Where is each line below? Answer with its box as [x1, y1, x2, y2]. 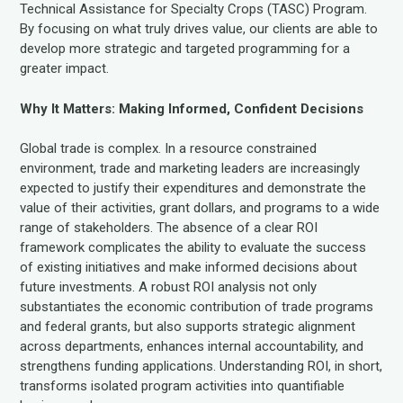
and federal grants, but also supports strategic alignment [20, 318, 356, 335]
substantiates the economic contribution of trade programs [20, 299, 374, 315]
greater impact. [20, 60, 110, 76]
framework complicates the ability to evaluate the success [20, 239, 367, 255]
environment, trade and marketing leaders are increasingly [20, 160, 361, 176]
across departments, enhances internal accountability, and [20, 338, 364, 354]
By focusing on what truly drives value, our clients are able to [20, 21, 379, 37]
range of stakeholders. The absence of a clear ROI [20, 219, 318, 236]
